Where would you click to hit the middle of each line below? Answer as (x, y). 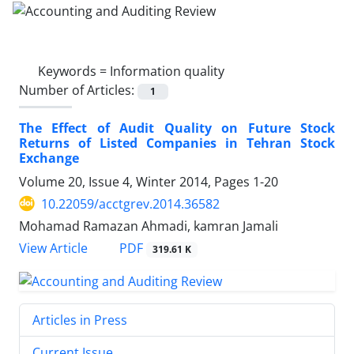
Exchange (49, 158)
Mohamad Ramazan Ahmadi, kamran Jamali (149, 226)
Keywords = (74, 71)
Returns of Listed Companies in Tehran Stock (177, 143)
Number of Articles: (78, 90)
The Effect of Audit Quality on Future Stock (177, 128)
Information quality (167, 71)
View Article (53, 248)
